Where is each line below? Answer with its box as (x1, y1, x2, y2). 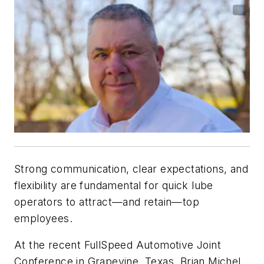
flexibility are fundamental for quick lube (14, 179, 213, 192)
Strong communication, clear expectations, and (14, 162, 248, 175)
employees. (14, 212, 73, 225)
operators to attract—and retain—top (14, 195, 199, 208)
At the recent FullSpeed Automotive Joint (14, 239, 221, 252)
